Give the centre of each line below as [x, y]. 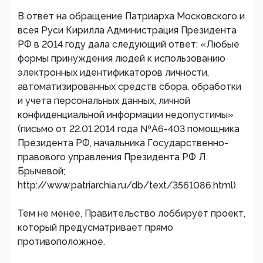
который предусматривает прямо [95, 227]
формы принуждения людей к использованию [122, 58]
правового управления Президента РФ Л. [113, 157]
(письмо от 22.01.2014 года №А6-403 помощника [129, 129]
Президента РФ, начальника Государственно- [123, 143]
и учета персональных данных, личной [104, 101]
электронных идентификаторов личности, [113, 73]
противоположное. [61, 242]
